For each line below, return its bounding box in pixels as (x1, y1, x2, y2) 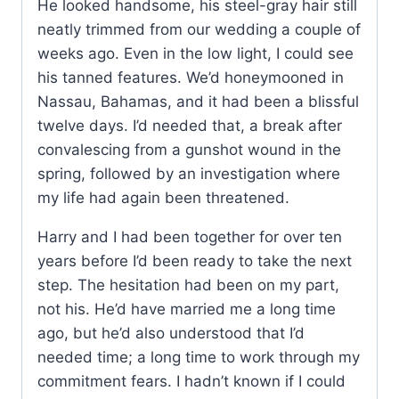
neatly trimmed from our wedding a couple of (37, 20, 361, 39)
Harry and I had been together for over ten (37, 228, 342, 247)
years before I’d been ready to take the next (37, 252, 352, 271)
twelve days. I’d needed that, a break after (37, 117, 342, 135)
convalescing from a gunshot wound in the (37, 141, 341, 159)
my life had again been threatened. (37, 189, 289, 208)
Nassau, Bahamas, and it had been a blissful (37, 93, 359, 111)
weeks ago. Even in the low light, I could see (37, 45, 354, 63)
